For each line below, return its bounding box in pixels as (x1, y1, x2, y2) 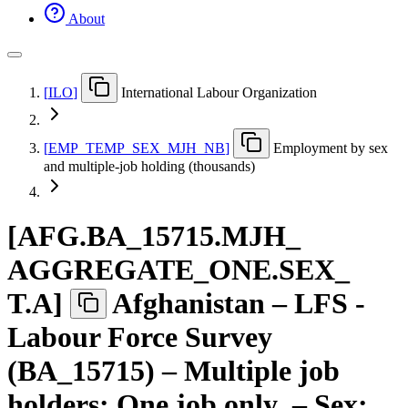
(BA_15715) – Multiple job (7, 354, 340, 388)
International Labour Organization (121, 84, 317, 100)
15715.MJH (141, 219, 286, 253)
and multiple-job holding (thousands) (44, 158, 255, 174)
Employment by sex (273, 139, 388, 156)
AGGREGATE (7, 253, 194, 287)
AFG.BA (17, 219, 127, 253)
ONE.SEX (209, 253, 335, 287)
